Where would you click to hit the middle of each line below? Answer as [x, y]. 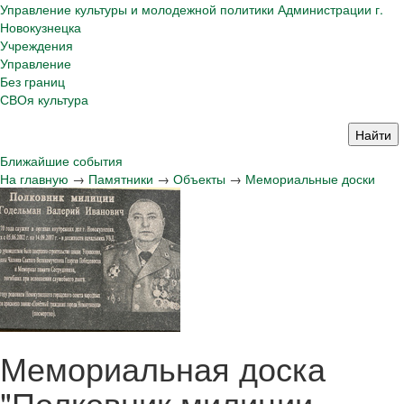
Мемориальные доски [310, 179]
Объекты [199, 179]
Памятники [121, 179]
